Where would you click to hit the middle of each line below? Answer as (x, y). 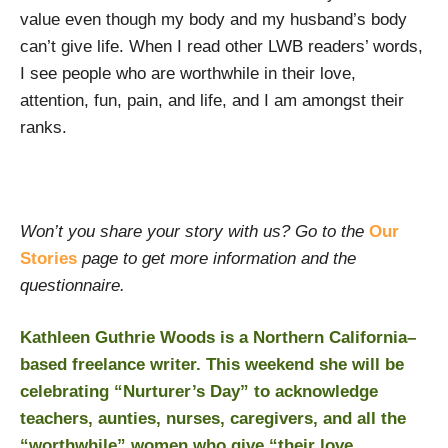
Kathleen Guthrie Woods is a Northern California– (218, 337)
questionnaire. (72, 285)
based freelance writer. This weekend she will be (212, 364)
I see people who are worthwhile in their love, (188, 73)
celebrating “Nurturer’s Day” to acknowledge (199, 391)
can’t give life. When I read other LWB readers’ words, (221, 46)
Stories (48, 258)
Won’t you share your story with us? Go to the (194, 231)
